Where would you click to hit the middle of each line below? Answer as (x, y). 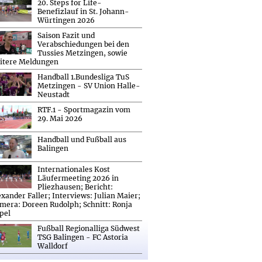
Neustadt (54, 94)
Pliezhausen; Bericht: (75, 187)
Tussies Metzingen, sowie (82, 53)
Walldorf (53, 246)
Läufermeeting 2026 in (78, 178)
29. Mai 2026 (60, 118)
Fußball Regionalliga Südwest (89, 228)
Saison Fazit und (66, 35)
